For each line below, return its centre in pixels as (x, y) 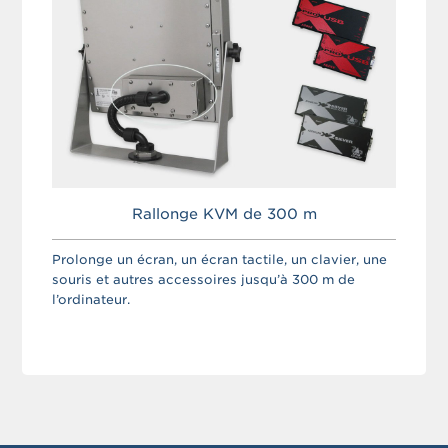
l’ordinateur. (91, 299)
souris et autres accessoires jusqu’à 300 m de (204, 279)
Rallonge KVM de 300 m (224, 213)
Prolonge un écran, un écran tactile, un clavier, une (220, 259)
